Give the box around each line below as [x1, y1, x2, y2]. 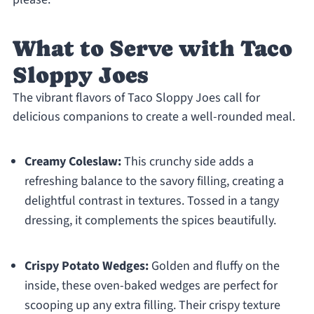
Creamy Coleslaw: [24, 153, 121, 171]
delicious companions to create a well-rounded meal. [12, 108, 295, 126]
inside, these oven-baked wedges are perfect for [24, 277, 278, 295]
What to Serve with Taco [12, 36, 292, 62]
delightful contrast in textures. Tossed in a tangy [24, 192, 279, 210]
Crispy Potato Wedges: [24, 257, 149, 275]
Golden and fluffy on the [148, 257, 280, 275]
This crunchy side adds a [121, 153, 254, 171]
